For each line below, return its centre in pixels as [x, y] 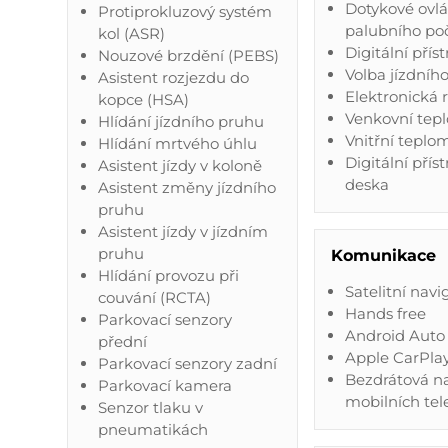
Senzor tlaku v [150, 407]
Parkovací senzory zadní [187, 363]
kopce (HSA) [143, 99]
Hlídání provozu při [168, 275]
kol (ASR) [131, 33]
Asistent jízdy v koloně [179, 165]
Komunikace [384, 255]
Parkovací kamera [164, 385]
